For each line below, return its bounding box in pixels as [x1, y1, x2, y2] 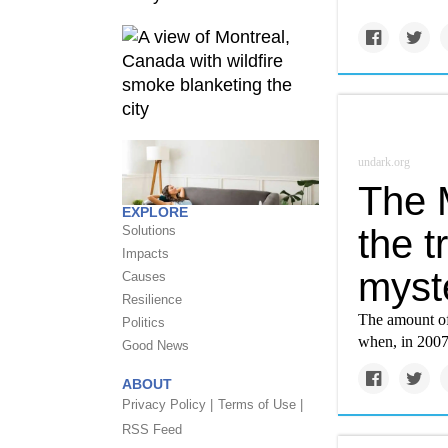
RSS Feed [122, 422, 182, 437]
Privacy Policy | [122, 397, 213, 412]
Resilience [122, 292, 182, 307]
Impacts [122, 246, 169, 261]
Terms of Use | [218, 397, 303, 412]
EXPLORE [122, 204, 188, 220]
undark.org [358, 155, 410, 169]
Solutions [122, 223, 176, 238]
